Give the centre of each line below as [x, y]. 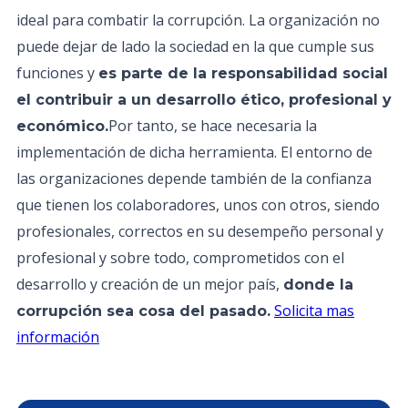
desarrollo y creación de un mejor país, [150, 284]
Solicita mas [314, 311]
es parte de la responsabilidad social [243, 73]
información [58, 337]
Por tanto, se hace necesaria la [213, 126]
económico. [62, 126]
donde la [318, 285]
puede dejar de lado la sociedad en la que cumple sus [195, 46]
